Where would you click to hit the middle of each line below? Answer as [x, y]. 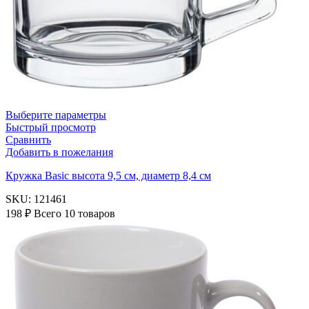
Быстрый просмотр [51, 127]
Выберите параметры [56, 114]
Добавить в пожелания [59, 152]
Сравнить [28, 139]
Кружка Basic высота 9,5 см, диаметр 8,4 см [108, 175]
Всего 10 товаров [74, 213]
